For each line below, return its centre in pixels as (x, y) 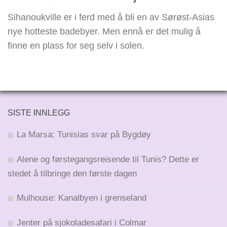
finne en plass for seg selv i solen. (76, 46)
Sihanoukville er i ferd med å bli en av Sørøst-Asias (111, 17)
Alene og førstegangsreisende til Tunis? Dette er (108, 160)
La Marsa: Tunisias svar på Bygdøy (84, 135)
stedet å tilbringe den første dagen (72, 174)
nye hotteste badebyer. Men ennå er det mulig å (104, 32)
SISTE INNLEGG (39, 113)
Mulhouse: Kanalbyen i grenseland (82, 198)
